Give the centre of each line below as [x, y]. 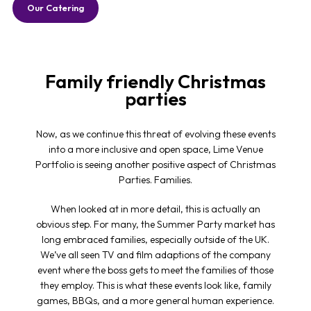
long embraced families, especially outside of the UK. [155, 239]
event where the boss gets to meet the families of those [155, 270]
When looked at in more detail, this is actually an [155, 209]
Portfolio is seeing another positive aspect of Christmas [155, 164]
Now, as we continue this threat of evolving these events [155, 134]
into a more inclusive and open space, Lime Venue [155, 149]
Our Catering [55, 7]
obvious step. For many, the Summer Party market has [155, 224]
